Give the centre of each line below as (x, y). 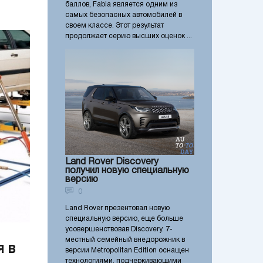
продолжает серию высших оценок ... (129, 36)
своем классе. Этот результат (114, 26)
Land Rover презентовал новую (117, 208)
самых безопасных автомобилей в (124, 15)
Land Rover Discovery (112, 162)
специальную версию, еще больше (124, 218)
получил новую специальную (127, 171)
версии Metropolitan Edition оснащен (127, 250)
